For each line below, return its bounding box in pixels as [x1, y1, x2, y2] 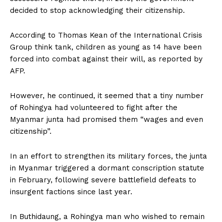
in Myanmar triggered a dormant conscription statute [10, 163, 204, 172]
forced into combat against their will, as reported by [10, 54, 203, 63]
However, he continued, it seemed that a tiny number [10, 91, 204, 100]
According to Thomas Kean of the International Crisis [10, 30, 202, 40]
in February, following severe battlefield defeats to [10, 175, 196, 184]
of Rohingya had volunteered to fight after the [10, 103, 177, 112]
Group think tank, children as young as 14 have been [10, 42, 202, 52]
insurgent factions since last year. [10, 187, 132, 196]
